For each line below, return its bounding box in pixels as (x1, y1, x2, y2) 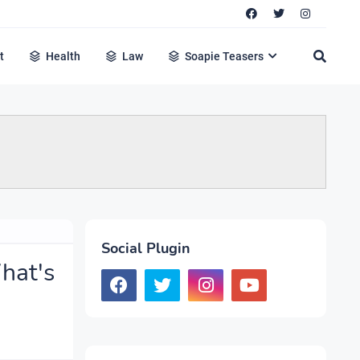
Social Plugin (101, 239, 190, 258)
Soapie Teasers (185, 50, 264, 63)
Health (46, 50, 81, 63)
